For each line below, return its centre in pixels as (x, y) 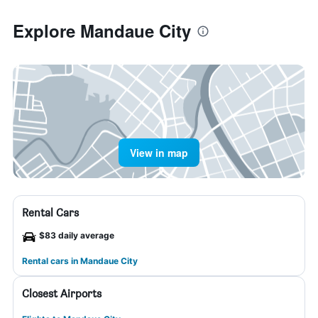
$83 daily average (77, 235)
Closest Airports (62, 294)
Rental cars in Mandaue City (80, 261)
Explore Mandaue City (102, 31)
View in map (159, 153)
